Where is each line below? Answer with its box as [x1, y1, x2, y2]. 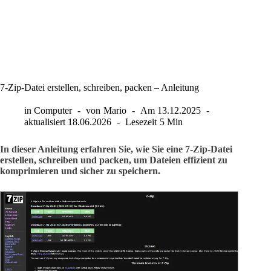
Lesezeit [125, 117, 157, 128]
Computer [34, 105, 73, 116]
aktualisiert [24, 117, 65, 128]
